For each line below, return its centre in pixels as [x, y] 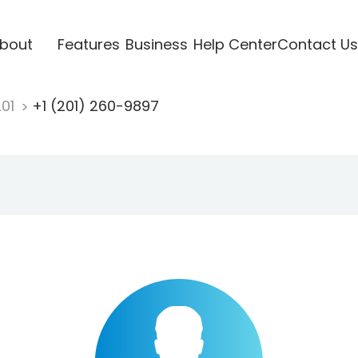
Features [88, 44]
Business [156, 44]
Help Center [235, 44]
